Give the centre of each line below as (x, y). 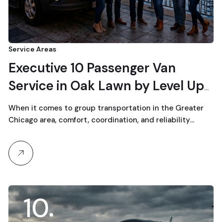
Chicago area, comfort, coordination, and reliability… (101, 120)
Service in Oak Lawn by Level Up (106, 86)
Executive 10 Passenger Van (92, 68)
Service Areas (32, 49)
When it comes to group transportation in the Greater (106, 108)
